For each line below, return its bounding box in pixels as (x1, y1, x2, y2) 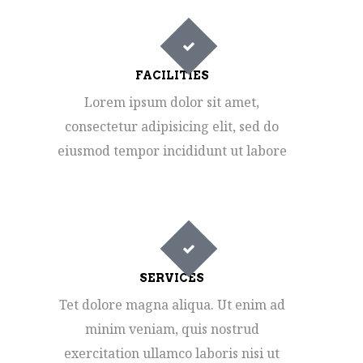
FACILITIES (135, 69, 209, 82)
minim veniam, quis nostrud (84, 320, 259, 338)
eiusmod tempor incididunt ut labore (57, 142, 287, 160)
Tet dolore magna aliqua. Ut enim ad (58, 296, 285, 314)
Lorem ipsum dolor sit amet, (84, 93, 260, 111)
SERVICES (139, 271, 205, 284)
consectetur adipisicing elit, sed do (65, 117, 280, 135)
